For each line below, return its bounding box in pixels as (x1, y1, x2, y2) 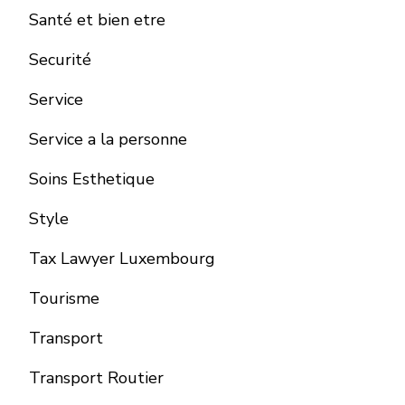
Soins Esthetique (29, 168, 155, 191)
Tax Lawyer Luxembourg (29, 248, 215, 270)
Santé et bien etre (29, 9, 165, 32)
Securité (29, 49, 91, 71)
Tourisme (29, 287, 99, 310)
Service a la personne (29, 128, 187, 151)
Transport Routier (29, 367, 164, 390)
